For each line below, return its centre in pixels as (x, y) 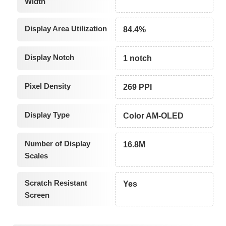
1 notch (138, 59)
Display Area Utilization (66, 29)
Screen (37, 195)
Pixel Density (47, 86)
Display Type (47, 115)
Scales (36, 156)
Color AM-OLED (154, 116)
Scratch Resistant (56, 183)
